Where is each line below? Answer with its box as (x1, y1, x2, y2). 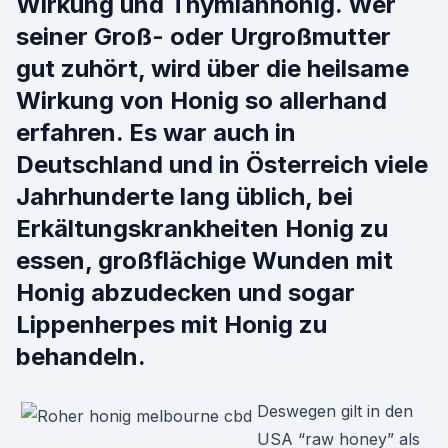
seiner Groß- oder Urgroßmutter (16, 22, 391, 51)
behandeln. (16, 342, 146, 371)
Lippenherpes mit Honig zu (16, 310, 327, 339)
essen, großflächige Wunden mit (16, 246, 393, 275)
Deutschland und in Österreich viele (16, 150, 428, 179)
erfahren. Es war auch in (16, 118, 296, 147)
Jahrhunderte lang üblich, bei (16, 182, 353, 211)
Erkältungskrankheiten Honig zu (16, 214, 388, 243)
